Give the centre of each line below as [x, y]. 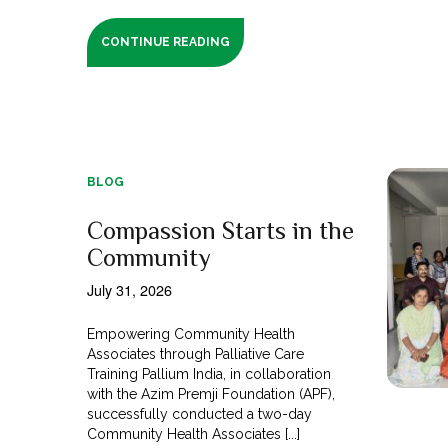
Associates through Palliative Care [196, 353]
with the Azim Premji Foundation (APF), [211, 393]
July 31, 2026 [129, 289]
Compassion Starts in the [220, 230]
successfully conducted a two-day [200, 413]
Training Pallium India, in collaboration [209, 373]
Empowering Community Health [191, 333]
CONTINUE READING [166, 41]
